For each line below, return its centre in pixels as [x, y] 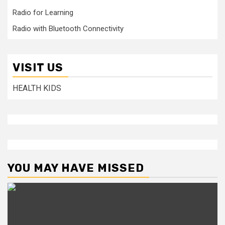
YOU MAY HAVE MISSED [76, 168]
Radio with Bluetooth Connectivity [68, 29]
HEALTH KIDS [37, 88]
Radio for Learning [43, 13]
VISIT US [38, 68]
